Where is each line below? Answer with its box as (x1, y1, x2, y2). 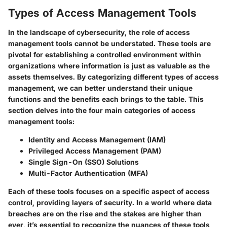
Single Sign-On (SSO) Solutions (28, 157, 139, 166)
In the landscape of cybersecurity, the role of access (8, 27, 190, 36)
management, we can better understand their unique (8, 83, 193, 92)
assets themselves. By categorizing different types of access (8, 72, 219, 81)
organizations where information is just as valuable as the (8, 61, 210, 70)
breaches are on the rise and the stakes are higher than (8, 209, 202, 218)
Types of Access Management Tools (8, 7, 197, 19)
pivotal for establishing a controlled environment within (8, 50, 201, 59)
